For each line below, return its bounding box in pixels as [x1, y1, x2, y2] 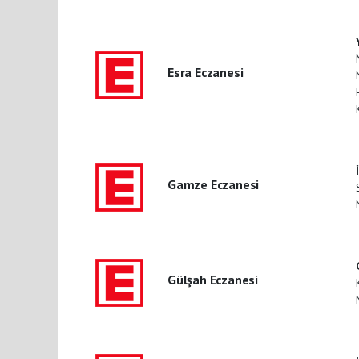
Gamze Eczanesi [167, 175, 260, 192]
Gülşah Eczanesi [167, 271, 259, 288]
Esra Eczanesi [167, 63, 244, 80]
